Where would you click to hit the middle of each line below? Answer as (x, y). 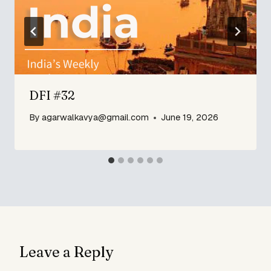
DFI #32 (52, 95)
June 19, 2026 (190, 118)
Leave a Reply (66, 252)
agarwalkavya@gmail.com (96, 118)
